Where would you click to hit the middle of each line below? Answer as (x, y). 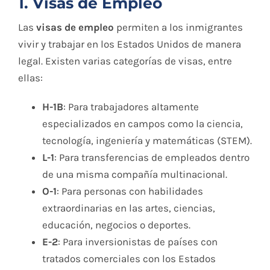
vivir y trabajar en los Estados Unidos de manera (130, 44)
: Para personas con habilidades (130, 191)
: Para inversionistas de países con (138, 241)
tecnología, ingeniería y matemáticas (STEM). (147, 140)
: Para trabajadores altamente (131, 106)
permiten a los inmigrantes (178, 27)
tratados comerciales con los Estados (129, 258)
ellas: (30, 77)
